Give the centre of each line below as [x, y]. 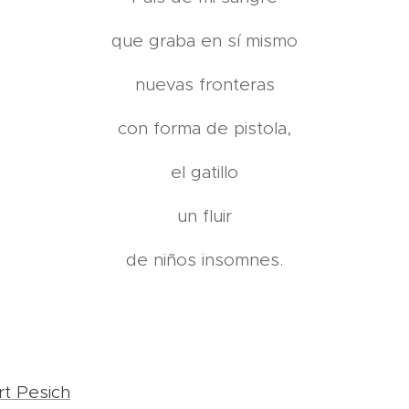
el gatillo [204, 172]
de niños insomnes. [204, 260]
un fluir [204, 216]
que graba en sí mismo [204, 41]
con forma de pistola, [204, 128]
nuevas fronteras [204, 84]
